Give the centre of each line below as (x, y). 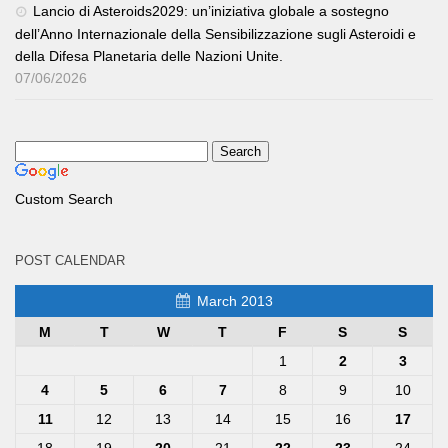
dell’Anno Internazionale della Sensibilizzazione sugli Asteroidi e (215, 34)
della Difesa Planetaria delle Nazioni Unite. (149, 56)
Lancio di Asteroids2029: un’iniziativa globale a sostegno (211, 11)
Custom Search (64, 199)
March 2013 (234, 301)
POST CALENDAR (70, 261)
